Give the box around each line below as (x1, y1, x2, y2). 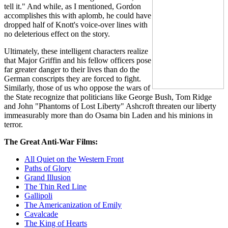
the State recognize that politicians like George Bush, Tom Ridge (4, 92, 212, 101)
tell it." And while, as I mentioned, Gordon (4, 2, 141, 11)
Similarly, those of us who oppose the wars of (4, 83, 150, 92)
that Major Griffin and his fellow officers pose (4, 55, 151, 65)
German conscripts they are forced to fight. (4, 74, 141, 83)
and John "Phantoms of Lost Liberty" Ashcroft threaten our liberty (4, 101, 216, 110)
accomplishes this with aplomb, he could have (4, 11, 151, 20)
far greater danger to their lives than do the (4, 65, 139, 74)
